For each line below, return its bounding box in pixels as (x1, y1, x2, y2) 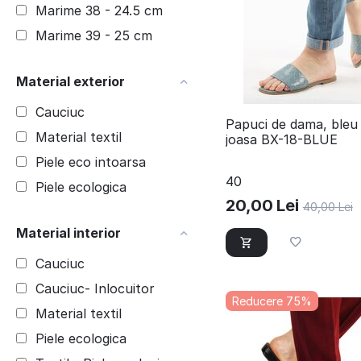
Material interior (16, 225, 121, 241)
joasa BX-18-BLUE (225, 131, 338, 148)
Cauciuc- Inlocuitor (35, 280, 155, 297)
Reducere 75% (231, 293, 312, 308)
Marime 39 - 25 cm (35, 27, 152, 44)
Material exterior (16, 73, 125, 89)
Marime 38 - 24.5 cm (35, 2, 163, 19)
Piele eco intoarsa (35, 154, 146, 170)
